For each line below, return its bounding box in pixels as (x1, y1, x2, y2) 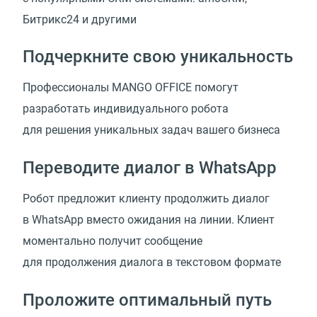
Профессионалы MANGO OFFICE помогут (23, 81, 238, 95)
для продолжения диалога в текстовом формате (23, 255, 281, 270)
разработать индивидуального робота (23, 102, 229, 116)
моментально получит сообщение (23, 234, 202, 248)
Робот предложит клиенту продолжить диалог (23, 192, 270, 206)
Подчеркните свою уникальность (23, 47, 293, 67)
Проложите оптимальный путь (23, 289, 272, 310)
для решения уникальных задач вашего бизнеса (23, 123, 280, 137)
